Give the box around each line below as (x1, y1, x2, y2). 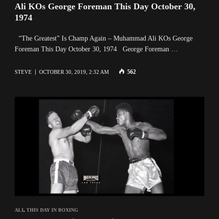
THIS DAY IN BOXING (26, 207, 78, 213)
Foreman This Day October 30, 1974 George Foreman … (15, 45, 178, 53)
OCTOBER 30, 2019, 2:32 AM (39, 69, 109, 75)
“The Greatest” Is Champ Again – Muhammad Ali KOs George (15, 35, 193, 43)
